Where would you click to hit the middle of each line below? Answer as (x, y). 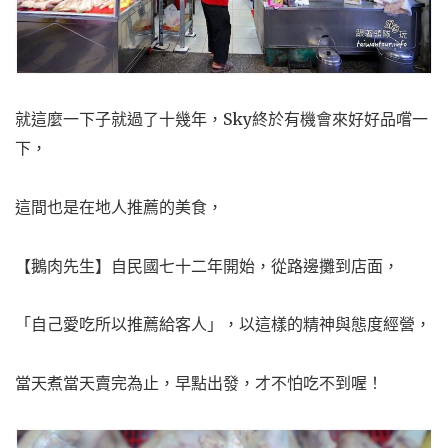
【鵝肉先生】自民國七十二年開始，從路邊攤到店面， (207, 265)
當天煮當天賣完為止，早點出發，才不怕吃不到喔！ (199, 383)
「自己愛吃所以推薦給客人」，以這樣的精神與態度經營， (223, 324)
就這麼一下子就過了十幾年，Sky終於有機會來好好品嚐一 (221, 119)
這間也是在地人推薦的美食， (119, 206)
